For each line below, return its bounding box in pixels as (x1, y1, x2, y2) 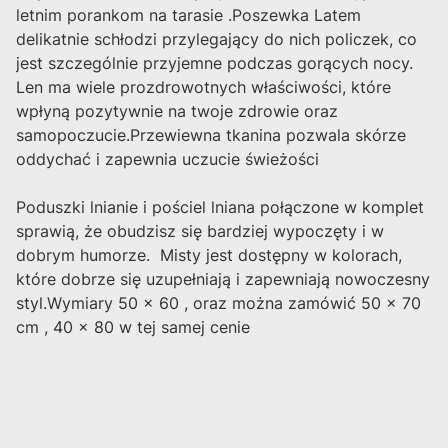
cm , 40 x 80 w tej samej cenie (16, 317, 250, 338)
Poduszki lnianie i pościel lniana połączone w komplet (16, 197, 424, 218)
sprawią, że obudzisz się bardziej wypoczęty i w (16, 221, 384, 242)
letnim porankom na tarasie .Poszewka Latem (16, 5, 361, 26)
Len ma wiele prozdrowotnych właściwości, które (16, 77, 391, 98)
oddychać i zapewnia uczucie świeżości (16, 149, 319, 170)
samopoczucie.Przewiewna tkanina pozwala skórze (16, 125, 406, 146)
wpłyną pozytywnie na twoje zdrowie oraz (16, 101, 338, 122)
